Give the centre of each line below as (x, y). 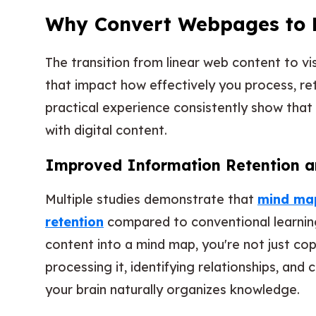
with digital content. (106, 130)
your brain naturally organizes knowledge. (172, 289)
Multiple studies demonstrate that (151, 199)
